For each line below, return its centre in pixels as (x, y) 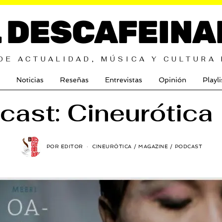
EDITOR (72, 146)
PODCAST (189, 146)
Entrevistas (124, 80)
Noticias (30, 80)
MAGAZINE (153, 146)
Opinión (172, 80)
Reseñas (74, 80)
